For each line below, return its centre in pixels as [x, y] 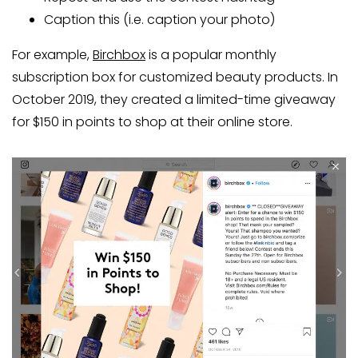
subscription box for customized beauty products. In [175, 77]
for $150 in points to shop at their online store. [152, 122]
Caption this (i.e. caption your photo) [159, 20]
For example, [52, 55]
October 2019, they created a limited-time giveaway [174, 99]
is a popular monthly [211, 55]
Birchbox [119, 55]
